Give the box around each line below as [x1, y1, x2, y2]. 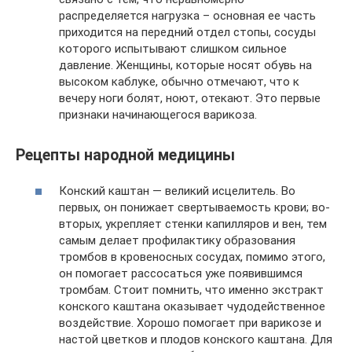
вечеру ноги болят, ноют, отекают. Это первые [59, 91, 321, 106]
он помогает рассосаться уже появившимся [59, 266, 302, 280]
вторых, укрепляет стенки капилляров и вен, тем [59, 217, 327, 231]
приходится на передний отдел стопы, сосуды [59, 25, 316, 40]
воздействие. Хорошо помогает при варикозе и [59, 316, 321, 330]
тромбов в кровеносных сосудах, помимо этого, [59, 250, 325, 264]
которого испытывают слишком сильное [59, 42, 287, 57]
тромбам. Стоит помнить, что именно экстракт [59, 283, 324, 297]
